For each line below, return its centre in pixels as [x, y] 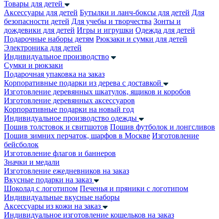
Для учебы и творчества [111, 21]
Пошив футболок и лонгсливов [163, 127]
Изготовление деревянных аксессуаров [69, 100]
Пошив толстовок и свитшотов [56, 127]
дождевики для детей [39, 30]
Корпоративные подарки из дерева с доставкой [83, 83]
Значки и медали [32, 162]
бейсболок [21, 144]
